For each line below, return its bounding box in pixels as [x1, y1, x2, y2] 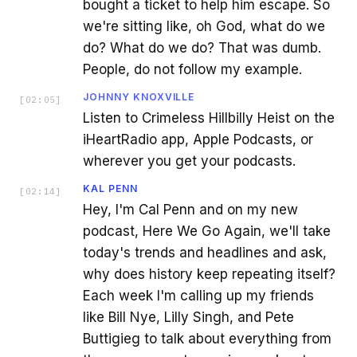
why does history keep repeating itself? [83, 265, 335, 282]
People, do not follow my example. [83, 61, 302, 77]
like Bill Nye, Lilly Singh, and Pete [83, 308, 294, 325]
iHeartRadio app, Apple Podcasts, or [83, 131, 313, 147]
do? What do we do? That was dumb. [83, 39, 321, 56]
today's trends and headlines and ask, [83, 244, 327, 261]
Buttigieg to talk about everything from [83, 330, 331, 347]
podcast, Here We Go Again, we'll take [83, 222, 331, 239]
